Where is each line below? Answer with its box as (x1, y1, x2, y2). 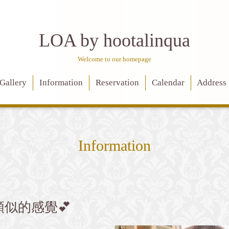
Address (197, 78, 227, 88)
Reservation (95, 78, 139, 88)
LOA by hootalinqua (39, 30, 190, 51)
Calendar (151, 78, 185, 88)
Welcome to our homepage (78, 55, 151, 63)
